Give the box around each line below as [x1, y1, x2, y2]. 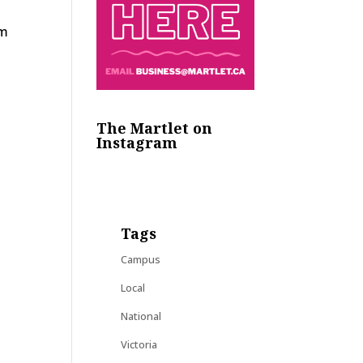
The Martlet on [96, 117, 213, 138]
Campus [121, 251, 161, 267]
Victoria [121, 336, 158, 352]
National [121, 308, 162, 323]
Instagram [96, 132, 178, 152]
